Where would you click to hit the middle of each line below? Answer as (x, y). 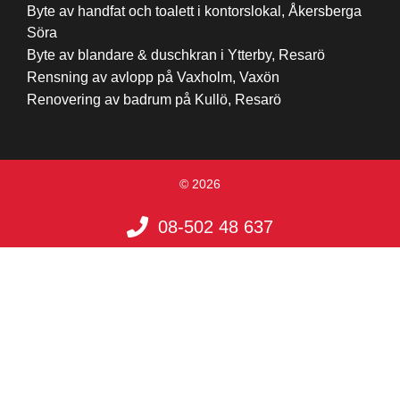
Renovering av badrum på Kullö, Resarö (154, 99)
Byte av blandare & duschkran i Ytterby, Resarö (176, 54)
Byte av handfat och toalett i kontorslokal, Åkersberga (194, 11)
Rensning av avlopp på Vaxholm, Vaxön (153, 77)
